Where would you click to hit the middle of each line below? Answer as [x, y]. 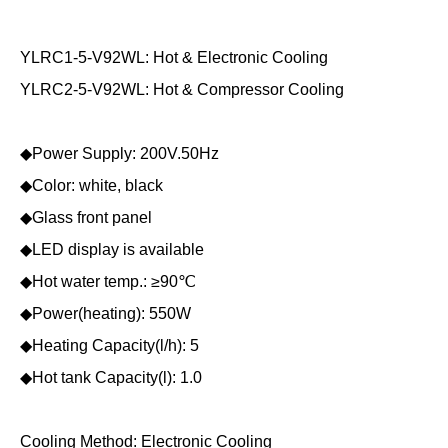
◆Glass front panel [86, 218]
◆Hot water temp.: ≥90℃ [108, 282]
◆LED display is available [112, 250]
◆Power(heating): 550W [105, 314]
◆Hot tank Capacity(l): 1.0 [111, 378]
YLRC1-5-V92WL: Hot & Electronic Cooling [174, 58]
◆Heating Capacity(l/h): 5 [109, 346]
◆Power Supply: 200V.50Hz [119, 154]
